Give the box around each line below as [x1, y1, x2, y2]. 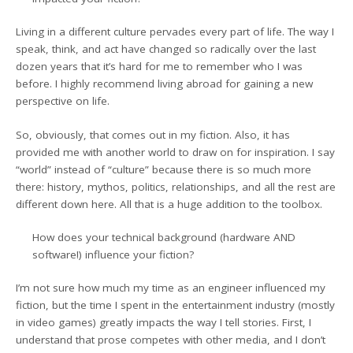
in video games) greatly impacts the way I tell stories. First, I [16, 315, 312, 329]
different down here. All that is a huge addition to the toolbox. [16, 196, 323, 211]
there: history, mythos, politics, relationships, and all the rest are [16, 179, 336, 194]
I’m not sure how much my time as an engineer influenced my [16, 281, 326, 295]
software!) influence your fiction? [32, 247, 194, 262]
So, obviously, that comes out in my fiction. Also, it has [16, 127, 291, 142]
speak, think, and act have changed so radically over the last [16, 42, 317, 57]
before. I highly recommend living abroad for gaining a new [16, 76, 314, 91]
